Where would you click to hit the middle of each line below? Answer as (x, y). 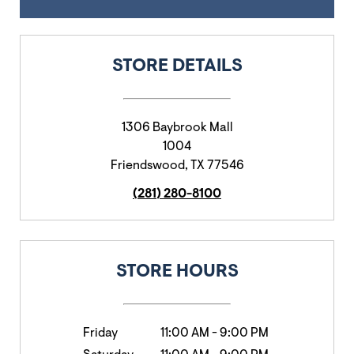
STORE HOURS (177, 272)
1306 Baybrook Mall (177, 128)
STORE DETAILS (177, 67)
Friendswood (147, 166)
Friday (100, 333)
